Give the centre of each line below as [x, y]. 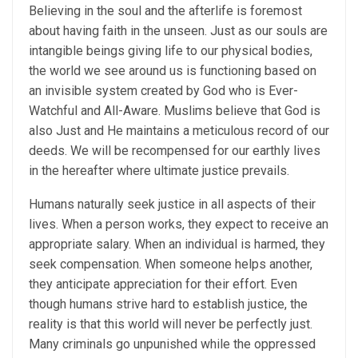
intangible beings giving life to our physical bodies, [171, 50]
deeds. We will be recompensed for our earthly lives [175, 150]
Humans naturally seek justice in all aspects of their [172, 204]
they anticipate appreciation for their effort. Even [163, 284]
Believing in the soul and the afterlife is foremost [165, 10]
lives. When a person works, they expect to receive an [179, 224]
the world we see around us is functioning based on [173, 70]
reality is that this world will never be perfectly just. [171, 324]
